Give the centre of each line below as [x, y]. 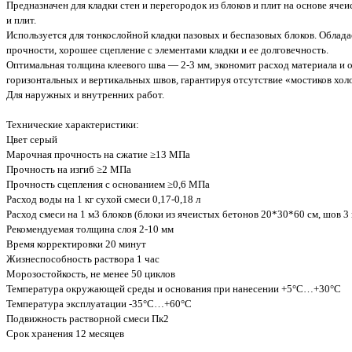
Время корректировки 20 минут [76, 244]
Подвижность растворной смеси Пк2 [88, 319]
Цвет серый [32, 140]
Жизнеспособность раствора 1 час [83, 259]
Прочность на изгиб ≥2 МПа [69, 170]
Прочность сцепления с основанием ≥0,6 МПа [108, 185]
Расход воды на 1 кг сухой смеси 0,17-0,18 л [103, 200]
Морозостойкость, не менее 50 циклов [91, 274]
